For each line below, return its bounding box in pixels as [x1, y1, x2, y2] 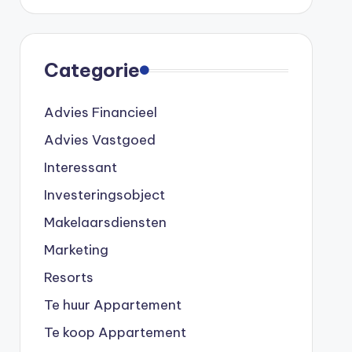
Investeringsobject [43, 186, 165, 203]
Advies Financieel [43, 104, 157, 121]
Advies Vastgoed [43, 131, 156, 148]
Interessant [43, 159, 117, 176]
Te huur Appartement [43, 296, 181, 313]
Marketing [43, 241, 108, 258]
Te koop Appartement [43, 324, 186, 341]
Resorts [43, 269, 93, 286]
